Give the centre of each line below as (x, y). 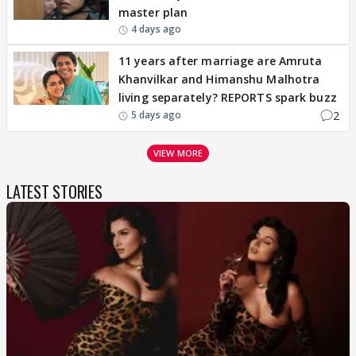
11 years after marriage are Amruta (221, 60)
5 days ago (156, 115)
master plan (153, 12)
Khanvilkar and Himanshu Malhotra (219, 79)
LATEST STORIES (54, 191)
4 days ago (156, 29)
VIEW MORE (178, 153)
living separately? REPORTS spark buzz (228, 97)
